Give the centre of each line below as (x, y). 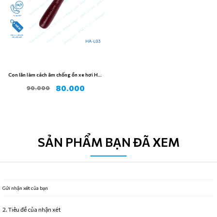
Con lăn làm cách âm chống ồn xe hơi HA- (56, 74)
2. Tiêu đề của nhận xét (31, 209)
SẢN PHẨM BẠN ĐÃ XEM (108, 142)
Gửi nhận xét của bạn (25, 188)
